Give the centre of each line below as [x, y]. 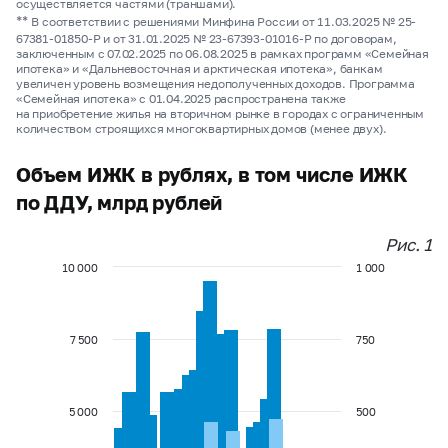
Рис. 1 [408, 244]
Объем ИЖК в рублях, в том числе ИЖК [212, 173]
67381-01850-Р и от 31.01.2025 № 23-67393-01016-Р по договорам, [206, 38]
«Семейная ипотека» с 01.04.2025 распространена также [181, 98]
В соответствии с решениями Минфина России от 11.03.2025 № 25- [224, 21]
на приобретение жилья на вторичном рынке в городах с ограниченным [220, 113]
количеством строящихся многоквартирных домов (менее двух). [201, 128]
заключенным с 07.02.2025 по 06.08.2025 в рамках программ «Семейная [222, 53]
